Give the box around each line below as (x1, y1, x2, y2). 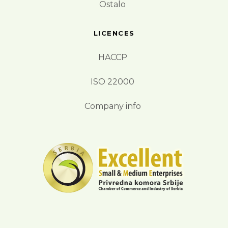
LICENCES (93, 29, 135, 38)
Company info (84, 101, 141, 111)
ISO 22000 (91, 77, 134, 87)
